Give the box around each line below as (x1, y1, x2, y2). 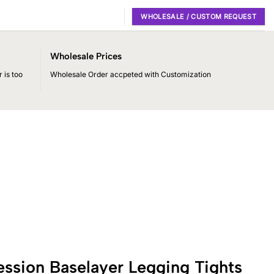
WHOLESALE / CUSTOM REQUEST (141, 12, 256, 21)
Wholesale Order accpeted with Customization (50, 69, 211, 79)
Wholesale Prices (50, 51, 122, 62)
